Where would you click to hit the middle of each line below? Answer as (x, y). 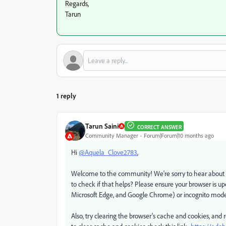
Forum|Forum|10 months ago (179, 136)
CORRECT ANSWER (159, 127)
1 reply (66, 95)
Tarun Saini (102, 126)
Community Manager (112, 136)
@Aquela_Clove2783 (108, 152)
